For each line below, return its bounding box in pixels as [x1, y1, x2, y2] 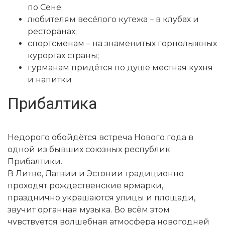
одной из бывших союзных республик [8, 145, 170, 155]
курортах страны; [28, 51, 99, 61]
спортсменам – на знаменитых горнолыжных [28, 39, 217, 49]
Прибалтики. [8, 157, 62, 167]
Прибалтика [8, 94, 97, 114]
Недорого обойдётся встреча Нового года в [8, 133, 193, 143]
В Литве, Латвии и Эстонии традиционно [8, 169, 184, 179]
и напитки [28, 75, 72, 85]
